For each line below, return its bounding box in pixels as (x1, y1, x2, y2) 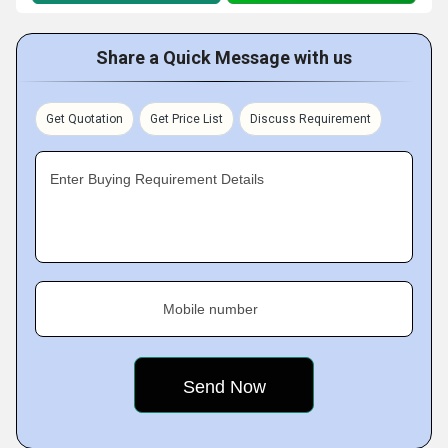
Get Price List (150, 112, 223, 126)
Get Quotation (46, 112, 123, 126)
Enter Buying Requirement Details (50, 171, 264, 187)
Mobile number (163, 301, 258, 317)
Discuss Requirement (250, 112, 371, 126)
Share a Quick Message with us (96, 47, 352, 68)
